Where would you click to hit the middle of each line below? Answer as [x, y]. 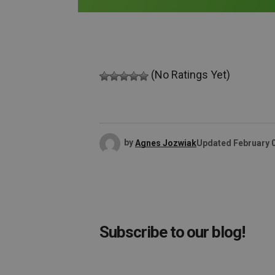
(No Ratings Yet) [189, 75]
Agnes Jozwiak [166, 143]
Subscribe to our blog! [172, 232]
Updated [214, 143]
